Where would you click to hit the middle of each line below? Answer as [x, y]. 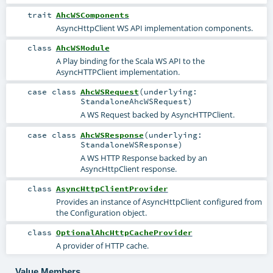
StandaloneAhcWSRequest [134, 101]
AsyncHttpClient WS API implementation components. [154, 28]
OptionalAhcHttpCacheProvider [124, 232]
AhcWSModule [83, 48]
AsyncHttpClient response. [128, 168]
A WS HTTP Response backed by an [144, 158]
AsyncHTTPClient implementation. [118, 72]
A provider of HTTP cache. [102, 245]
